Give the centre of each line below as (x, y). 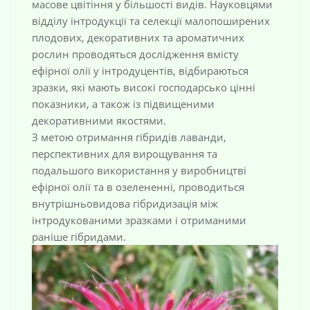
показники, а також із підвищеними (123, 104)
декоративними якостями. (99, 121)
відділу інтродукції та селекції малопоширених (151, 21)
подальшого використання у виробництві (139, 171)
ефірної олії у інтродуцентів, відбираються (140, 71)
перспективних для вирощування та (125, 154)
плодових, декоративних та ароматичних (138, 38)
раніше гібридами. (79, 237)
